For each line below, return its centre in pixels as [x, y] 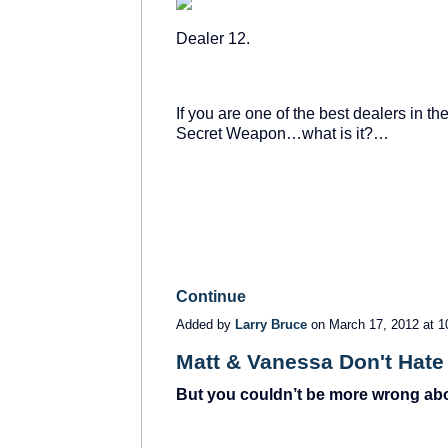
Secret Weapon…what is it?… [282, 133]
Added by [205, 325]
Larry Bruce [271, 325]
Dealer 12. [213, 38]
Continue [211, 296]
